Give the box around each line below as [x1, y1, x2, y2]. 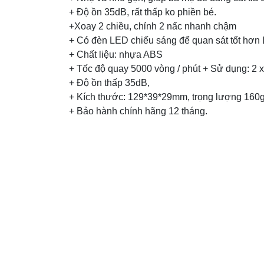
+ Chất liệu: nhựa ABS [69, 49, 163, 60]
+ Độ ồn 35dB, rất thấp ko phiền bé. [69, 6, 216, 17]
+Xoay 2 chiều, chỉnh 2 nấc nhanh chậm [69, 21, 236, 31]
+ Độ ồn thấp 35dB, [69, 77, 150, 88]
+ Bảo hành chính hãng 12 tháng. [69, 105, 207, 116]
